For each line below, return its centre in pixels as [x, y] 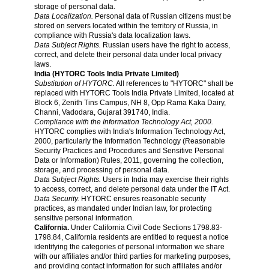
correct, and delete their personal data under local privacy [128, 55]
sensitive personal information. [84, 218]
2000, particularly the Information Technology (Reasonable [129, 141]
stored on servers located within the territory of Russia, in [126, 26]
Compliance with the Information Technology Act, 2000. [123, 122]
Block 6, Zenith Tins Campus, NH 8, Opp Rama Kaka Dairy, [130, 103]
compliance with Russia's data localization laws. [112, 35]
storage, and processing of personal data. [101, 170]
